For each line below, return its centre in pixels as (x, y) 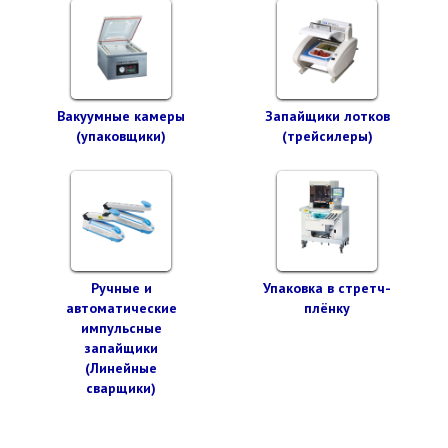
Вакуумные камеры (121, 116)
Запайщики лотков (327, 116)
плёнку (327, 308)
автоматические (121, 308)
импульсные (121, 328)
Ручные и (121, 288)
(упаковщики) (121, 136)
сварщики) (121, 388)
